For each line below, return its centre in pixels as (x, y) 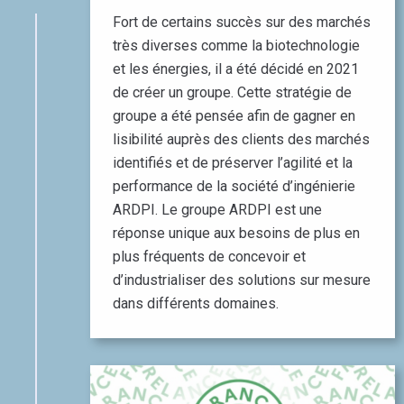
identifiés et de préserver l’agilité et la (233, 162)
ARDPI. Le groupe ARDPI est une (217, 209)
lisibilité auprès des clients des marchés (241, 139)
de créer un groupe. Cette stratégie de (232, 92)
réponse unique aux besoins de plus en (236, 233)
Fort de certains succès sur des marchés (242, 22)
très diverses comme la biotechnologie (236, 45)
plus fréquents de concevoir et (209, 256)
